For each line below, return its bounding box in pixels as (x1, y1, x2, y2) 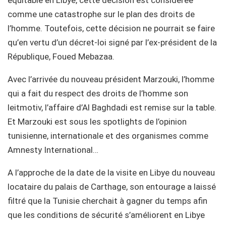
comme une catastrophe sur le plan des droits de (8, 9, 195, 19)
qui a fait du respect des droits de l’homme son (8, 88, 188, 98)
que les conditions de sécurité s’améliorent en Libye (8, 210, 205, 220)
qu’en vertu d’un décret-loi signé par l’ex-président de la (8, 37, 217, 47)
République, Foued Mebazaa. (8, 51, 115, 62)
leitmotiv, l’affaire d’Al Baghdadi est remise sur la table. (8, 102, 216, 112)
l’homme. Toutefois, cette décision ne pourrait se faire (8, 23, 215, 33)
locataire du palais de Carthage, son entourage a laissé (8, 182, 216, 192)
